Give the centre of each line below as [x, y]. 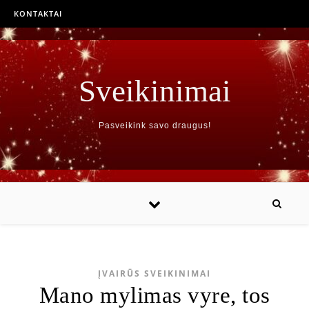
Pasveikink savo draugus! [154, 126]
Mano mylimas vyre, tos [154, 295]
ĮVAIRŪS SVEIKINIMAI [154, 273]
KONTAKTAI [38, 13]
